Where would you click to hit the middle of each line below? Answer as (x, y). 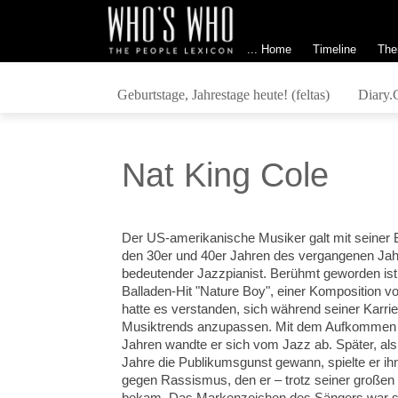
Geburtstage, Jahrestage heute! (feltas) (223, 94)
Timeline (334, 49)
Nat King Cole (226, 175)
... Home (269, 49)
